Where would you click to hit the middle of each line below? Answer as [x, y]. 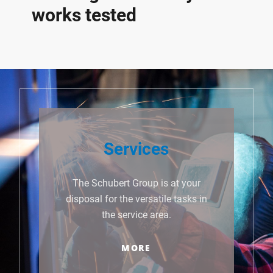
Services [136, 149]
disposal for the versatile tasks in [136, 199]
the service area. [136, 215]
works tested [84, 15]
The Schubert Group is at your [136, 183]
